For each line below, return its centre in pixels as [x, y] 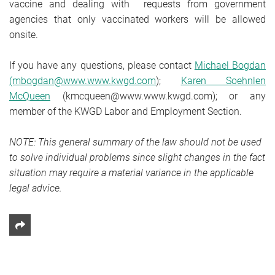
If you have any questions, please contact [102, 65]
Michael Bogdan [230, 65]
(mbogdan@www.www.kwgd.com [83, 81]
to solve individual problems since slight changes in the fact [137, 157]
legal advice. [36, 188]
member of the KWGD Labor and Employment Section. [127, 111]
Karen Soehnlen [223, 81]
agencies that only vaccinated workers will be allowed [137, 19]
